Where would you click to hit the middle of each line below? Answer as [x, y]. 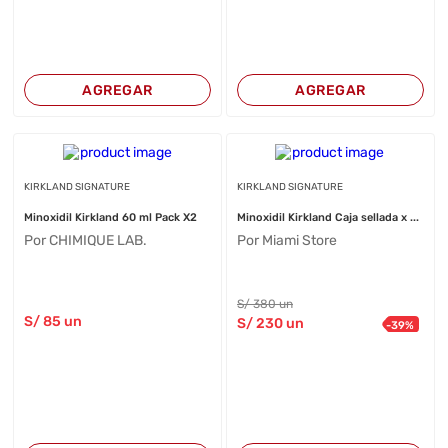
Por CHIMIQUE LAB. [86, 240]
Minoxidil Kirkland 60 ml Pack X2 [111, 217]
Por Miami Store [286, 240]
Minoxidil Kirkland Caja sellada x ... [327, 217]
